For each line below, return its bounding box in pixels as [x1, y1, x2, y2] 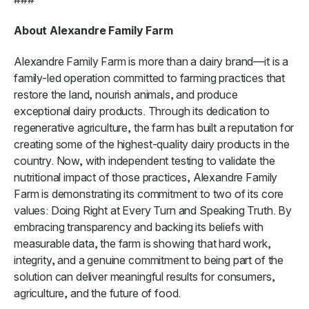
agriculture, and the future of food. [14, 286, 181, 300]
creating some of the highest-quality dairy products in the [14, 137, 290, 151]
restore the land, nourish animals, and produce [14, 87, 238, 101]
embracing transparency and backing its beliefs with [14, 219, 263, 234]
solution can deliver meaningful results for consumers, [14, 269, 275, 283]
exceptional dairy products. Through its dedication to [14, 103, 270, 118]
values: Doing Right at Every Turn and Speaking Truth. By [14, 203, 292, 217]
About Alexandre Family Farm [14, 23, 173, 37]
